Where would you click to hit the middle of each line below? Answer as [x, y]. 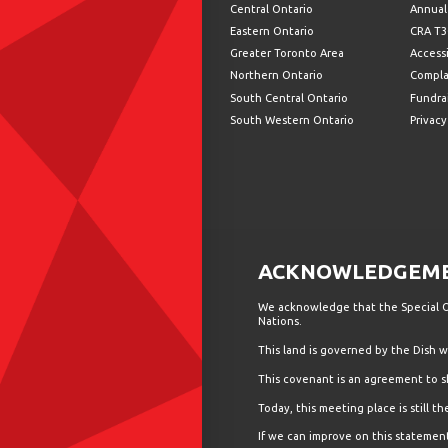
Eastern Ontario [271, 31]
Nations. [279, 321]
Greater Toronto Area [286, 53]
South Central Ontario [288, 97]
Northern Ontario [276, 75]
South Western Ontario [291, 119]
